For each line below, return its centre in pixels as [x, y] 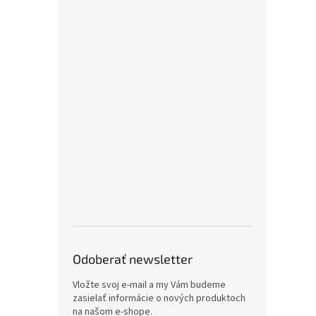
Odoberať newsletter [133, 259]
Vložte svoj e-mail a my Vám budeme [149, 285]
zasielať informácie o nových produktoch [159, 298]
